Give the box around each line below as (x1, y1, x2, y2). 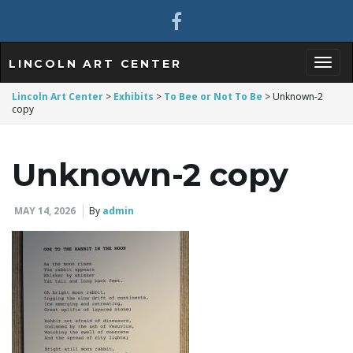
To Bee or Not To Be (164, 90, 262, 103)
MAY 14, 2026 (14, 204, 76, 217)
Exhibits (113, 90, 154, 103)
